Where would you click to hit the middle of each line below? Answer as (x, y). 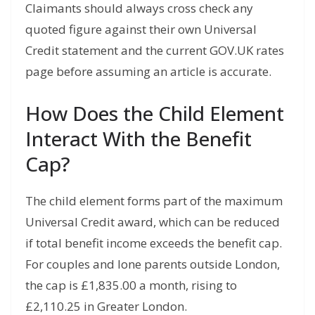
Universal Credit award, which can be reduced (153, 221)
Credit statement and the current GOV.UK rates (155, 51)
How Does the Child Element (155, 113)
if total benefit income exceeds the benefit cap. (154, 243)
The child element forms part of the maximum (154, 200)
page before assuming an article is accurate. (148, 72)
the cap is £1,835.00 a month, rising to (131, 285)
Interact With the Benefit (139, 138)
